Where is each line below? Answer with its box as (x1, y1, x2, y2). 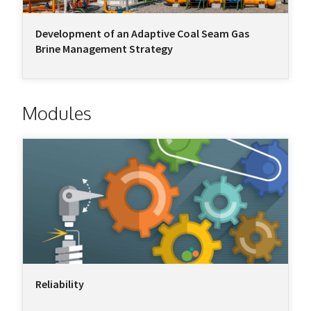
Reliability (35, 277, 84, 292)
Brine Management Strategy (35, 42, 173, 56)
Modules (22, 101, 92, 125)
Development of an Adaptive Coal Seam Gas (35, 26, 249, 41)
